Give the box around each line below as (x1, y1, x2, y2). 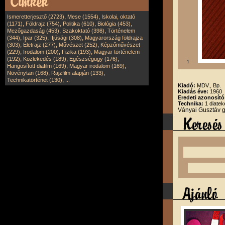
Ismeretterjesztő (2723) (7, 14, 64, 20)
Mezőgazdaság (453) (7, 28, 59, 34)
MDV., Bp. (197, 82, 221, 88)
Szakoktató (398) (62, 28, 104, 34)
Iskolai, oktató (101, 14, 135, 20)
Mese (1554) (67, 14, 98, 20)
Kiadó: (178, 82, 197, 88)
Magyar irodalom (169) (69, 63, 125, 69)
